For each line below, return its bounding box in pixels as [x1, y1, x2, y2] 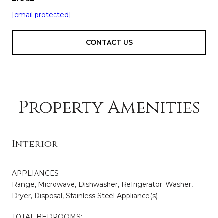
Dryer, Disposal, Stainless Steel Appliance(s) [12, 191, 158, 200]
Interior [12, 137, 58, 151]
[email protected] [12, 10, 71, 19]
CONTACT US [85, 37, 133, 47]
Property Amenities [18, 96, 200, 120]
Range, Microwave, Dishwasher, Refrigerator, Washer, [12, 180, 193, 189]
